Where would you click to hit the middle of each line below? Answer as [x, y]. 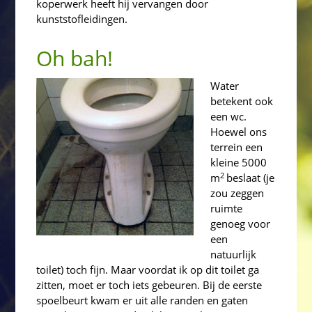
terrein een [237, 147]
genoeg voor [241, 224]
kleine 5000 [239, 163]
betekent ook [242, 101]
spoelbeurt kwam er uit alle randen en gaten [142, 301]
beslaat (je [251, 178]
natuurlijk [234, 255]
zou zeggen [237, 193]
